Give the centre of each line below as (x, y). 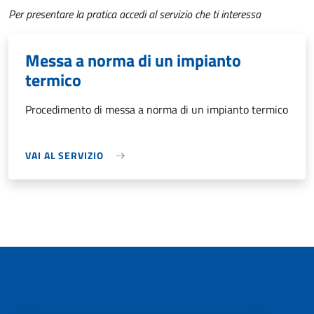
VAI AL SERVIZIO (64, 156)
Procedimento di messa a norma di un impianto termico (157, 110)
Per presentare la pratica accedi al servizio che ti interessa (135, 14)
